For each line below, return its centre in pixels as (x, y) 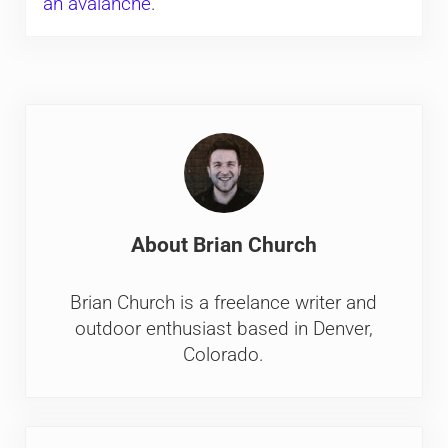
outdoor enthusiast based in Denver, (223, 329)
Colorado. (224, 355)
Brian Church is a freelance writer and (224, 303)
